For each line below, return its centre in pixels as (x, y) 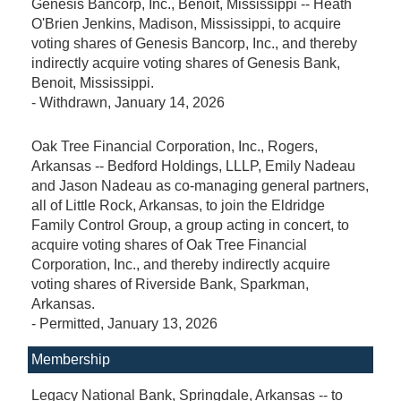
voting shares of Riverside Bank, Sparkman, (170, 284)
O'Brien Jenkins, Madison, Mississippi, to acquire (186, 23)
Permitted (70, 323)
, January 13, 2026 (159, 323)
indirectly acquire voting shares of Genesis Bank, (186, 63)
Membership (71, 359)
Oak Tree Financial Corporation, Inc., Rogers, (175, 146)
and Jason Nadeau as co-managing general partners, (200, 185)
